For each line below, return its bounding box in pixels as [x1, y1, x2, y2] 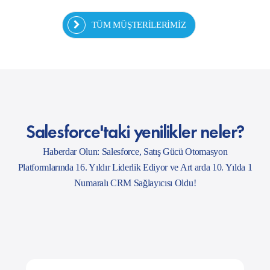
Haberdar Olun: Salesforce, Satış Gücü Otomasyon [42, 130, 228, 141]
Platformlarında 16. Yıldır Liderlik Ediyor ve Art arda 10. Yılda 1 [17, 146, 253, 157]
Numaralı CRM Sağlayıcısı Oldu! [74, 162, 196, 172]
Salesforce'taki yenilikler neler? [25, 102, 245, 127]
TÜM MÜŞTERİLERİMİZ [91, 4, 186, 14]
